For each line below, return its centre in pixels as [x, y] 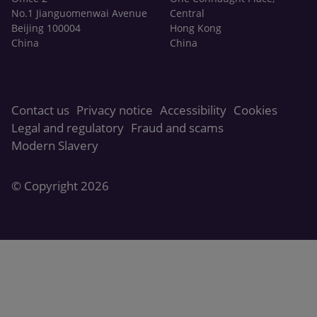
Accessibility [193, 110]
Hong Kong [196, 28]
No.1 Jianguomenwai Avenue [79, 13]
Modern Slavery [55, 146]
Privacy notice [115, 110]
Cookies [255, 110]
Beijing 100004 [46, 28]
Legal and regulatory [68, 128]
